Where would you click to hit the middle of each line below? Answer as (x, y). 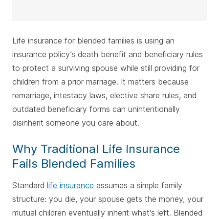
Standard (30, 186)
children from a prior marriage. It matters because (100, 82)
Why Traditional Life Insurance (96, 149)
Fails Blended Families (74, 164)
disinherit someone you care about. (76, 123)
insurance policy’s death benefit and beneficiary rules (108, 55)
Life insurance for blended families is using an (93, 41)
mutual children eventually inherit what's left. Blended (107, 213)
